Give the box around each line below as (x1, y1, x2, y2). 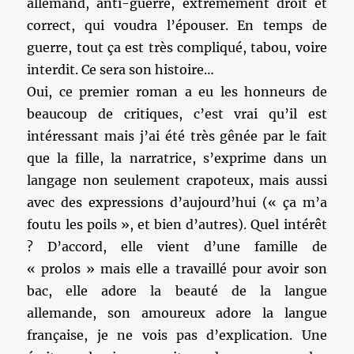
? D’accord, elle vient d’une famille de (27, 239, 327, 254)
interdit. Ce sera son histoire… (27, 62, 215, 77)
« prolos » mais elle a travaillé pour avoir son (27, 261, 327, 277)
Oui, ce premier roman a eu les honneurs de (27, 84, 327, 100)
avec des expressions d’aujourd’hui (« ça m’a (27, 194, 327, 210)
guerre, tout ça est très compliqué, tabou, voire (27, 40, 327, 55)
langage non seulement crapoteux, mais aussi (27, 172, 327, 188)
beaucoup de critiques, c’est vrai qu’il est (27, 106, 327, 122)
